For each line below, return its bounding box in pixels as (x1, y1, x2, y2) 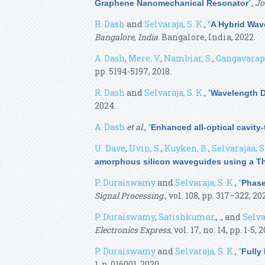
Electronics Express (95, 224, 170, 235)
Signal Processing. (95, 190, 165, 201)
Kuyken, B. (164, 143, 208, 154)
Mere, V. (128, 53, 160, 64)
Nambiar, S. (164, 53, 212, 64)
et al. (127, 121, 144, 132)
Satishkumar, (159, 211, 216, 222)
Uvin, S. (129, 143, 161, 154)
